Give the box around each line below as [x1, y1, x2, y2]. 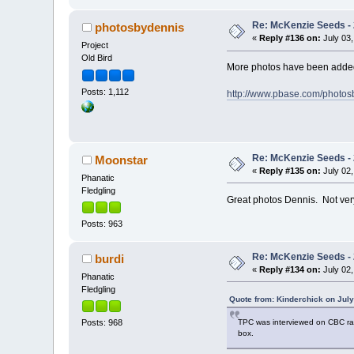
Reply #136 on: [259, 33, 322, 43]
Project [81, 40, 109, 51]
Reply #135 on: [259, 165, 322, 175]
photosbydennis [94, 21, 184, 35]
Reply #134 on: [259, 265, 322, 275]
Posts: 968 [81, 318, 123, 328]
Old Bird [81, 53, 113, 63]
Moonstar [94, 153, 148, 167]
